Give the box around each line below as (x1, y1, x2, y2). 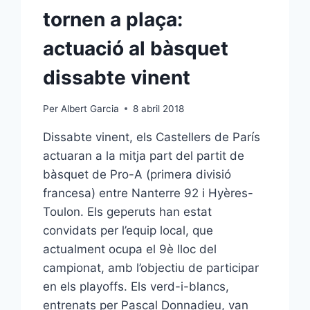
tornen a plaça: (43, 8, 183, 31)
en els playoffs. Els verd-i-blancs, (43, 279, 230, 293)
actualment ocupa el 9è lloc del (43, 241, 217, 256)
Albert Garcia (60, 102, 119, 114)
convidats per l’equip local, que (43, 223, 214, 237)
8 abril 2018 (132, 102, 184, 114)
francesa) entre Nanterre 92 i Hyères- (43, 185, 254, 200)
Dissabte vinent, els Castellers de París (43, 129, 261, 144)
